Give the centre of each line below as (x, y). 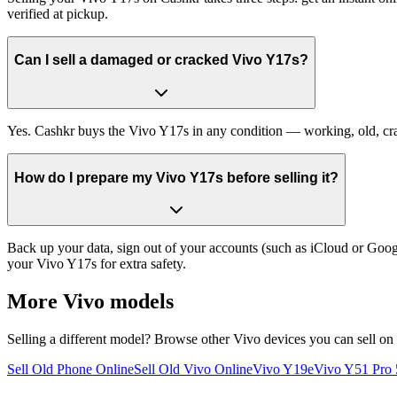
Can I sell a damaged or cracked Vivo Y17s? (161, 60)
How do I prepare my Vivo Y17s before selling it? (176, 177)
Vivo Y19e (283, 369)
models (139, 302)
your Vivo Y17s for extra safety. (97, 264)
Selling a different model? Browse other (120, 339)
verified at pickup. (58, 13)
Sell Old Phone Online (70, 369)
